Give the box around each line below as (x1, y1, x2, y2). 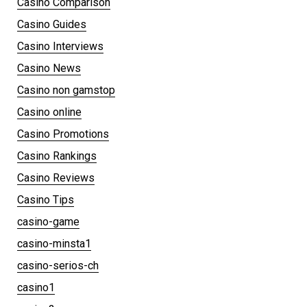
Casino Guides (17, 17, 86, 31)
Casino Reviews (17, 171, 95, 184)
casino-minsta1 (17, 236, 91, 250)
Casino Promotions (17, 127, 109, 140)
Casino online (17, 105, 82, 119)
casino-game (17, 214, 79, 228)
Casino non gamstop (17, 83, 115, 97)
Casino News (17, 61, 81, 75)
